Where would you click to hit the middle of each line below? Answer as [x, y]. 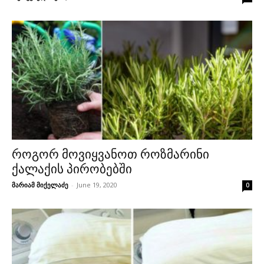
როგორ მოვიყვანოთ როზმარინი [110, 154]
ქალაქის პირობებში [72, 169]
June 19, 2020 [97, 184]
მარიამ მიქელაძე [40, 184]
